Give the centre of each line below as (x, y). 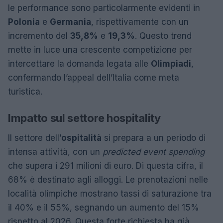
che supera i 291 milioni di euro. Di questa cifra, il (106, 166)
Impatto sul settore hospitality (84, 118)
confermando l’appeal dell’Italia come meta (94, 77)
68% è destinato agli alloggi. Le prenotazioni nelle (108, 179)
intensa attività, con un (55, 152)
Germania (70, 22)
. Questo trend (163, 36)
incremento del (39, 36)
